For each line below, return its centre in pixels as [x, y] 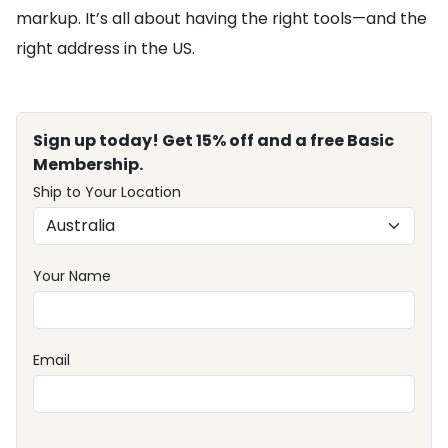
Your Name [72, 276]
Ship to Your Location [107, 192]
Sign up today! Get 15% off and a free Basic [213, 141]
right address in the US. [105, 49]
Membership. [88, 165]
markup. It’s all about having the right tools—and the [221, 19]
